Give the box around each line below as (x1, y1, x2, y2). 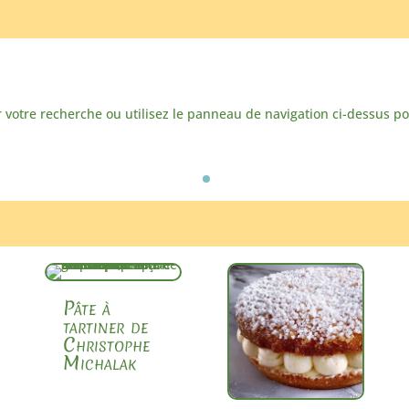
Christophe (63, 330, 151, 358)
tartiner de (63, 312, 149, 340)
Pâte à (63, 294, 111, 321)
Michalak (63, 349, 137, 376)
